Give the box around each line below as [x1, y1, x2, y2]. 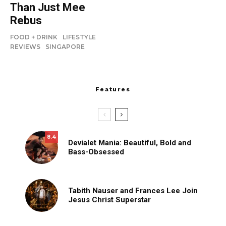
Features [95, 85, 131, 93]
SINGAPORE [45, 42, 85, 50]
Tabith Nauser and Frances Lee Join [68, 186, 198, 196]
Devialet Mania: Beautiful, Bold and [68, 138, 191, 148]
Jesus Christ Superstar [68, 195, 151, 205]
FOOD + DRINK [10, 33, 58, 41]
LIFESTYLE [63, 33, 96, 41]
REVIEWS [10, 42, 40, 50]
